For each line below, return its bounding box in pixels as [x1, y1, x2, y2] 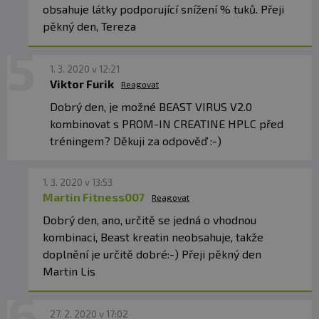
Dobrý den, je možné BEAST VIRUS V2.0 [50, 100, 252, 114]
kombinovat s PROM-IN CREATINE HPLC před [50, 117, 283, 131]
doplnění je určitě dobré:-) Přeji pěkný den [43, 247, 261, 261]
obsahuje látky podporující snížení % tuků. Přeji [43, 2, 284, 16]
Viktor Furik [50, 77, 114, 91]
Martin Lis [43, 264, 95, 278]
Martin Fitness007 [43, 190, 145, 204]
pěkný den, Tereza [43, 19, 136, 33]
